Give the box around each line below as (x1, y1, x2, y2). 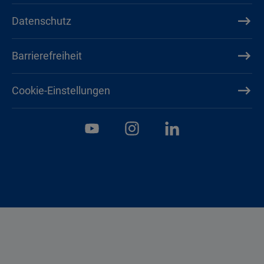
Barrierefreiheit (12, 49, 82, 62)
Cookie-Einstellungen (12, 84, 110, 97)
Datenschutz (12, 15, 71, 28)
